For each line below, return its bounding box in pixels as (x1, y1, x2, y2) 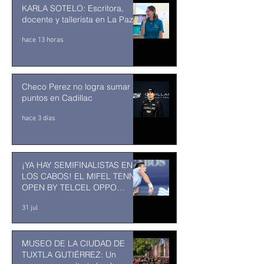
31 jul (22, 204, 38, 213)
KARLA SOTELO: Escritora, (22, 3, 124, 14)
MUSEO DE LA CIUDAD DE (22, 238, 125, 249)
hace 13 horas (22, 36, 64, 45)
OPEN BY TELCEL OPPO (22, 182, 117, 193)
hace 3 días (22, 114, 55, 123)
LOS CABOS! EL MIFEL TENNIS (22, 171, 143, 182)
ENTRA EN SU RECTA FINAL (22, 193, 128, 204)
